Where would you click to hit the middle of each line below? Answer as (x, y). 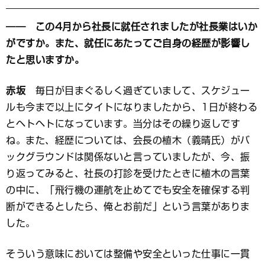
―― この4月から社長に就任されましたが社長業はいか (132, 27)
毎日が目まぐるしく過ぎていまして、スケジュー (138, 91)
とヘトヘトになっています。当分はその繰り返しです (123, 124)
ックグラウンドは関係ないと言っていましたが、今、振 (128, 157)
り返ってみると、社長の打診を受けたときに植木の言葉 (128, 174)
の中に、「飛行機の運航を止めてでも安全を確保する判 (128, 190)
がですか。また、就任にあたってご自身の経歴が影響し (128, 43)
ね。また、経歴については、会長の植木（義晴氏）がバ (128, 140)
